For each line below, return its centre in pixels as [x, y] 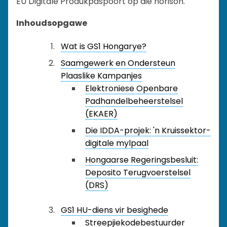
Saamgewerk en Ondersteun [118, 63]
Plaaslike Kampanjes [101, 76]
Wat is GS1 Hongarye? [104, 46]
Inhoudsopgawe [52, 23]
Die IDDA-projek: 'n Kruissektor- [148, 130]
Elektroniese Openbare [131, 88]
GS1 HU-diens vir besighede [115, 210]
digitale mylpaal [117, 143]
